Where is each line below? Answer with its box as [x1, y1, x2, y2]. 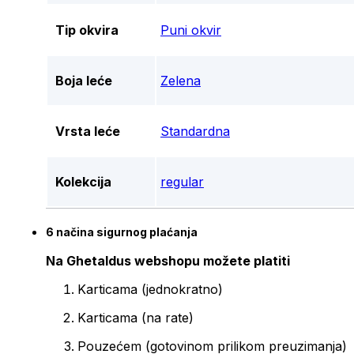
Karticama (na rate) [77, 310, 194, 326]
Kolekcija [55, 174, 111, 190]
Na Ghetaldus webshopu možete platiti [46, 253, 293, 269]
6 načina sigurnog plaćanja [46, 224, 198, 239]
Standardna [160, 123, 230, 140]
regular [160, 174, 204, 190]
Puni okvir [160, 22, 221, 39]
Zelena [160, 73, 201, 89]
